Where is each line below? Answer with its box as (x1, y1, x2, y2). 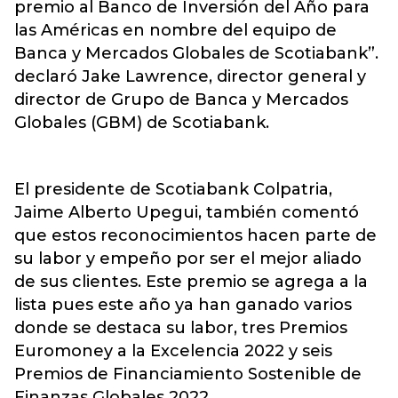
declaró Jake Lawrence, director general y (14, 67, 366, 86)
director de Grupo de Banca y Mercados (14, 90, 348, 109)
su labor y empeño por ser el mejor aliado (14, 249, 362, 268)
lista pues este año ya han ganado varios (14, 295, 352, 314)
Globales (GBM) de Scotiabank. (14, 113, 269, 132)
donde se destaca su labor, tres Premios (14, 318, 347, 338)
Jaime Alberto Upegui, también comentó (14, 203, 359, 222)
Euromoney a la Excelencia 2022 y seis (14, 341, 332, 361)
